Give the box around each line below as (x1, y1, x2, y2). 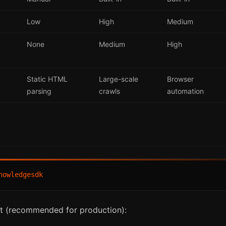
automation (167, 86, 204, 95)
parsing (27, 86, 51, 95)
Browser (167, 74, 194, 83)
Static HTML (27, 74, 68, 83)
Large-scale (99, 74, 138, 83)
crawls (99, 86, 120, 95)
